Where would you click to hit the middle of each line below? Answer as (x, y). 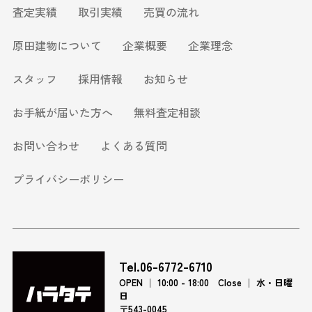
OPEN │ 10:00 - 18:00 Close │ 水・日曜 (206, 283)
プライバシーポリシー (68, 179)
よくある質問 (133, 145)
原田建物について (57, 45)
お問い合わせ (46, 145)
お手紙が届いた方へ (62, 112)
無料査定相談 (167, 112)
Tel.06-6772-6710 (166, 266)
